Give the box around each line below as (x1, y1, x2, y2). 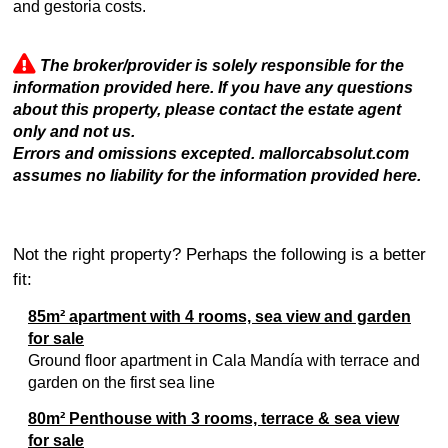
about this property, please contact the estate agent (13, 101, 401, 118)
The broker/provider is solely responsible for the (40, 57, 404, 74)
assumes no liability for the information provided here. (13, 167, 421, 184)
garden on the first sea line (28, 374, 215, 391)
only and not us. (13, 123, 135, 140)
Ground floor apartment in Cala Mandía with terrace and (28, 352, 420, 369)
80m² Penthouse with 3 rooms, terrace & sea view (28, 410, 399, 427)
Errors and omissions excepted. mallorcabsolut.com (13, 145, 409, 162)
